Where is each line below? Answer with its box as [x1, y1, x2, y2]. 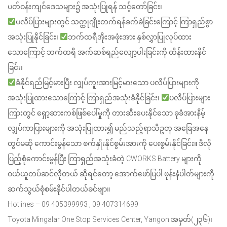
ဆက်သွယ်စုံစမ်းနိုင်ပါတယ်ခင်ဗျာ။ [8, 185, 110, 193]
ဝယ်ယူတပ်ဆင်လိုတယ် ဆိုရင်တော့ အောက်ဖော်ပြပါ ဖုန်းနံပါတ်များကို [8, 170, 214, 178]
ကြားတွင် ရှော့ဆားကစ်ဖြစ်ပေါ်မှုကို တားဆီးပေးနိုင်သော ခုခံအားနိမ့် [8, 109, 205, 117]
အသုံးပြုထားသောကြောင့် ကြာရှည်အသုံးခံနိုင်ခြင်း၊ [8, 94, 161, 102]
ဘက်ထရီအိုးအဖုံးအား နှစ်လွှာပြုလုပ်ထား [67, 33, 192, 41]
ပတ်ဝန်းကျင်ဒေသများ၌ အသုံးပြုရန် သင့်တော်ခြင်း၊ [8, 3, 162, 11]
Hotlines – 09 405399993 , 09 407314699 [8, 200, 138, 208]
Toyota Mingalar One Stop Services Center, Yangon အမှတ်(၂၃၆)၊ [8, 215, 212, 223]
